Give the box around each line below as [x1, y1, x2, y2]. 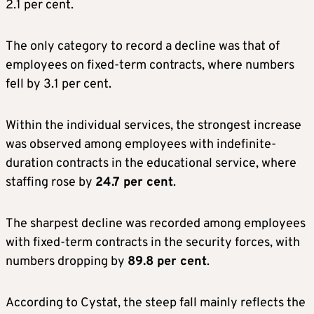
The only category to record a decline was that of [6, 39, 280, 55]
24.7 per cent [95, 175, 173, 191]
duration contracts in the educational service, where [6, 156, 296, 172]
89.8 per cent [128, 254, 207, 271]
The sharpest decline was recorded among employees [6, 216, 306, 233]
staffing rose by [6, 175, 95, 191]
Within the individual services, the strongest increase [6, 118, 301, 135]
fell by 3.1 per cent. [6, 76, 111, 93]
